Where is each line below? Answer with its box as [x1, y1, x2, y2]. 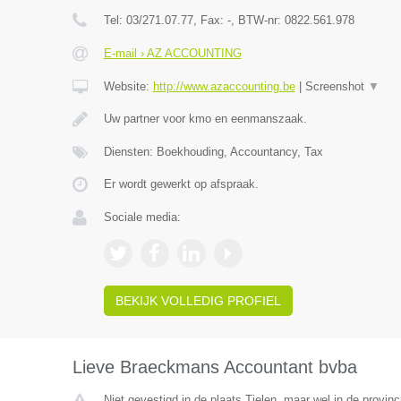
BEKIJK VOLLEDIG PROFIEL [115, 294, 281, 308]
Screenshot [304, 80, 368, 93]
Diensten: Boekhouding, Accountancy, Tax [103, 145, 323, 158]
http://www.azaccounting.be [152, 80, 295, 93]
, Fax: [192, 13, 227, 27]
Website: [103, 80, 153, 93]
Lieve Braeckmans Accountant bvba [72, 357, 357, 377]
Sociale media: [103, 210, 181, 224]
